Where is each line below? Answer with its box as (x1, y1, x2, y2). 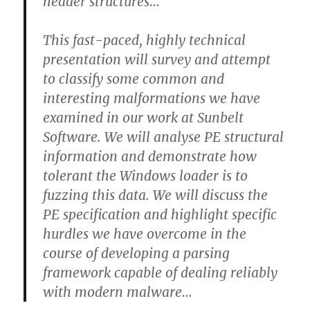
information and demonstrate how (43, 147, 257, 165)
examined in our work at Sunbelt (43, 109, 244, 126)
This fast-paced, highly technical (43, 31, 246, 48)
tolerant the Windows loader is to (43, 167, 248, 184)
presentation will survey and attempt (43, 51, 271, 68)
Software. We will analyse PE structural (43, 128, 284, 145)
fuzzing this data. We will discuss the (43, 186, 268, 203)
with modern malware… (43, 283, 193, 300)
